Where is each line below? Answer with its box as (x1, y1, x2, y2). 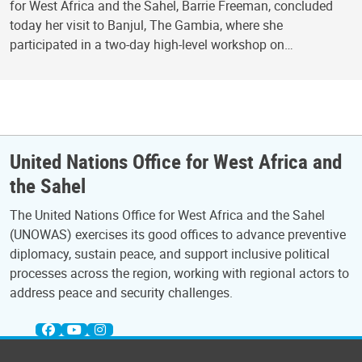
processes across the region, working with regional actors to (10, 264, 349, 282)
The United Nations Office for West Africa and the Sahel (10, 206, 325, 224)
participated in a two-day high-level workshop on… (10, 35, 293, 53)
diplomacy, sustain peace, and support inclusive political (10, 245, 330, 263)
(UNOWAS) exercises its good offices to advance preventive (10, 225, 346, 243)
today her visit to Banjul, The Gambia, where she (10, 15, 283, 34)
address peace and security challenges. (10, 284, 233, 301)
